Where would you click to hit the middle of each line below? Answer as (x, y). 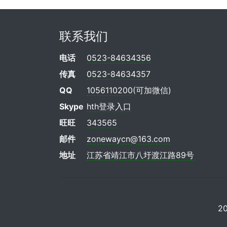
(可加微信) (152, 90)
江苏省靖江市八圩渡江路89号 (141, 155)
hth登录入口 (109, 106)
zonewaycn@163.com (129, 139)
